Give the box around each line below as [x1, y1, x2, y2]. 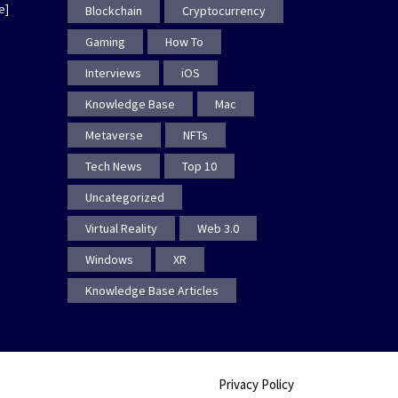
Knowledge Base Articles [85, 283, 219, 299]
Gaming [85, 34, 125, 51]
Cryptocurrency [182, 3, 266, 20]
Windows [85, 251, 133, 268]
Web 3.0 [197, 220, 239, 237]
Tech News [85, 158, 142, 175]
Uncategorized [85, 189, 164, 206]
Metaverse [85, 127, 143, 144]
